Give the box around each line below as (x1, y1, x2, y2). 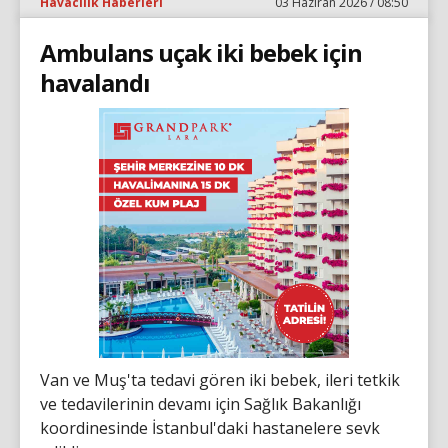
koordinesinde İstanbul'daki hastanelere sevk (40, 416, 380, 439)
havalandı (40, 65, 150, 99)
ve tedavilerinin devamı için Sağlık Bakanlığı (40, 392, 361, 415)
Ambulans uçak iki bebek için (40, 35, 362, 69)
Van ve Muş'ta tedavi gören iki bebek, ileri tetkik (40, 368, 400, 391)
